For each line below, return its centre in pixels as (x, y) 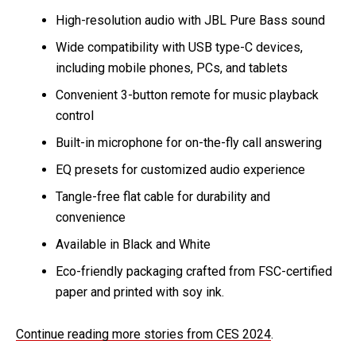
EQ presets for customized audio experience (180, 170)
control (75, 116)
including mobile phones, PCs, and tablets (172, 68)
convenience (91, 218)
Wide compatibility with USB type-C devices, (179, 48)
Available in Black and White (135, 245)
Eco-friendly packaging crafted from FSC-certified (194, 272)
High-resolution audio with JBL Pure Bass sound (190, 21)
